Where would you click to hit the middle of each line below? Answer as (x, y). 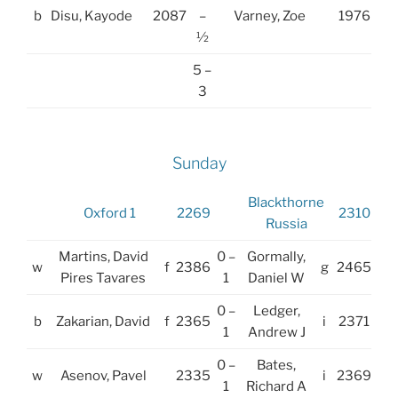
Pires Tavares (103, 278)
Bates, (276, 365)
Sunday (199, 163)
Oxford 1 (109, 213)
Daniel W (276, 278)
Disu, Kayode (91, 16)
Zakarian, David (103, 321)
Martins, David (103, 256)
